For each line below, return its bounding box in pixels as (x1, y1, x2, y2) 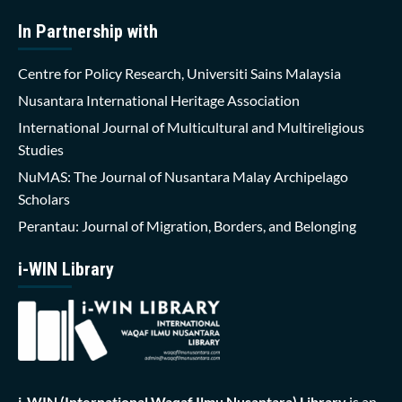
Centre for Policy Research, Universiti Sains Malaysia (18, 64, 341, 82)
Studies (18, 140, 64, 158)
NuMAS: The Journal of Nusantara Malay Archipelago (18, 167, 348, 185)
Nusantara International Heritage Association (18, 91, 300, 109)
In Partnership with (18, 20, 158, 42)
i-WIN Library (18, 258, 114, 280)
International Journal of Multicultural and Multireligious (18, 118, 364, 135)
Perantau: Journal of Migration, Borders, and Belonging (18, 216, 356, 234)
